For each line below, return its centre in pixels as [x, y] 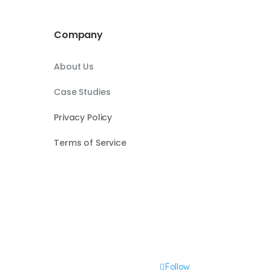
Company [78, 35]
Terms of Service [90, 143]
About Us [74, 67]
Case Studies [82, 92]
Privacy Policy [83, 118]
